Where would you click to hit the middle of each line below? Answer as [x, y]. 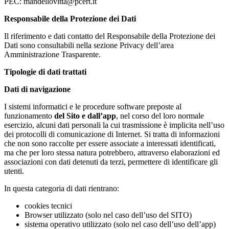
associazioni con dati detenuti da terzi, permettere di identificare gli [111, 162]
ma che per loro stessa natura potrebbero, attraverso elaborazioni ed [112, 152]
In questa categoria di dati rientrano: [62, 188]
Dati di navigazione [37, 89]
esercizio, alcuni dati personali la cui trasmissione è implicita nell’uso [114, 125]
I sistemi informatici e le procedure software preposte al [93, 106]
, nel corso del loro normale [160, 116]
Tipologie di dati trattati [45, 72]
